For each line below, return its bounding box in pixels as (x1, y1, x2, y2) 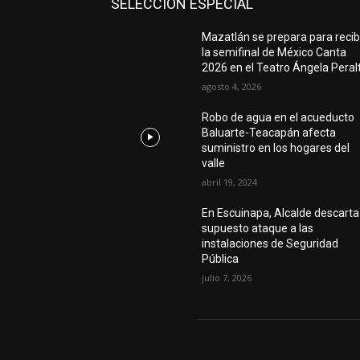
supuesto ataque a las (202, 222, 314, 235)
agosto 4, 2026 (202, 80, 262, 93)
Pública (202, 252, 239, 266)
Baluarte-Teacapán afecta (202, 126, 337, 140)
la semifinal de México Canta (202, 46, 347, 59)
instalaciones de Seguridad (202, 237, 339, 251)
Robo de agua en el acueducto (202, 111, 355, 125)
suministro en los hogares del (202, 141, 350, 155)
